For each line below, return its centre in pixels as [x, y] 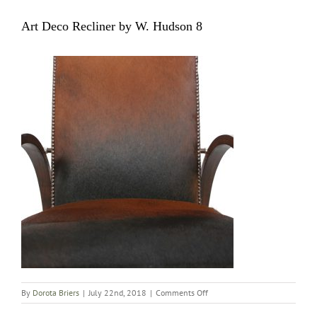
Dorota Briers [56, 292]
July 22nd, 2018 [117, 292]
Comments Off [182, 292]
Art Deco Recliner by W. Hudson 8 [112, 26]
